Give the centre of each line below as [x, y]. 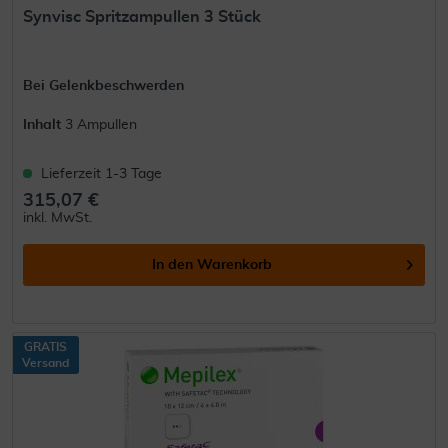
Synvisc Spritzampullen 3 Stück [142, 16]
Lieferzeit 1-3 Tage [102, 173]
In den [173, 264]
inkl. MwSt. [58, 217]
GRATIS [46, 347]
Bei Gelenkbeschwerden [104, 85]
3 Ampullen [101, 124]
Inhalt [44, 124]
